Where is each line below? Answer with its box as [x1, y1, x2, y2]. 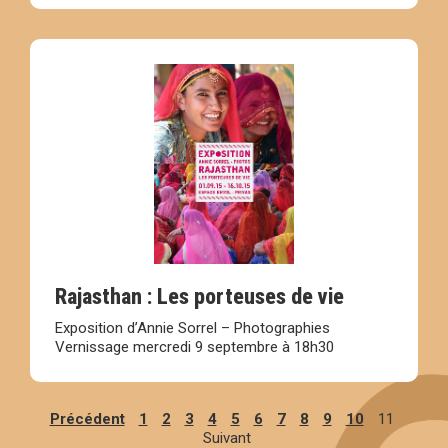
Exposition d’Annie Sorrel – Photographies [55, 319, 330, 338]
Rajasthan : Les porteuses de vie [55, 284, 344, 310]
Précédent [49, 410, 125, 429]
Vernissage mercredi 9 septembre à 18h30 [55, 338, 334, 357]
